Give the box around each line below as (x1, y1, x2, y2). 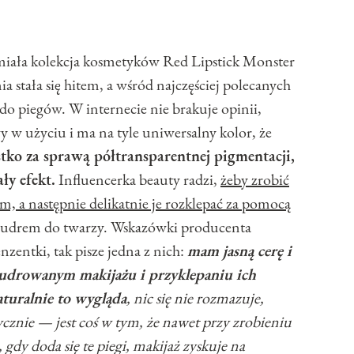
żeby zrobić (220, 169, 289, 190)
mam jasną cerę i (187, 240, 292, 262)
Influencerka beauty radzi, (55, 169, 220, 190)
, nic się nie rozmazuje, (126, 288, 264, 309)
